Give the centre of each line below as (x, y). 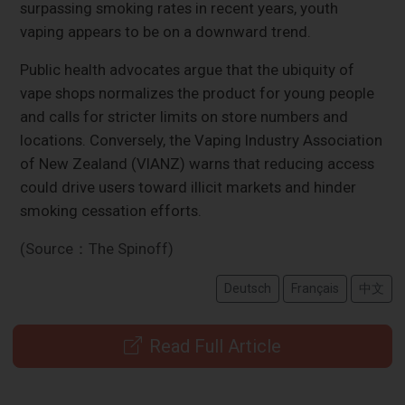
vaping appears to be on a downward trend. (166, 31)
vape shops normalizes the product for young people (198, 93)
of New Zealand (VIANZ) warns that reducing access (198, 163)
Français (315, 288)
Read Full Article (215, 346)
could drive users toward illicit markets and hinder (188, 187)
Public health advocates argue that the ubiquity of (188, 69)
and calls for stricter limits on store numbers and (184, 116)
